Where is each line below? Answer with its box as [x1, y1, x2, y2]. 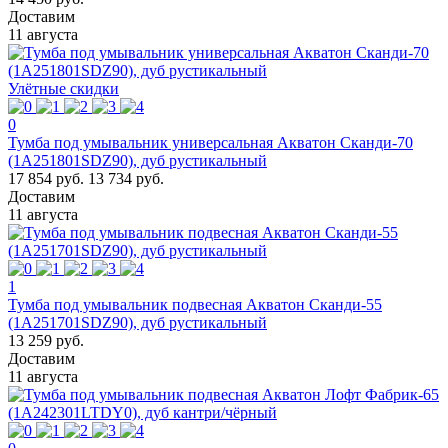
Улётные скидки [8, 79, 119, 97]
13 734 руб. [88, 169, 164, 187]
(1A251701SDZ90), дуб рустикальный [8, 313, 267, 331]
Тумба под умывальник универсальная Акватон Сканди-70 [8, 133, 413, 151]
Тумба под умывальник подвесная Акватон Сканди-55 [8, 295, 382, 313]
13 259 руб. [8, 331, 84, 349]
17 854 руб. [8, 169, 84, 187]
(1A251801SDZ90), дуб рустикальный [8, 151, 267, 169]
